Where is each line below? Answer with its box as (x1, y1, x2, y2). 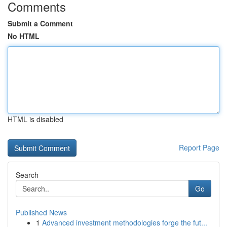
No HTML (8, 31, 40, 41)
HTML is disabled (8, 114, 63, 124)
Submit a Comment (8, 18, 73, 28)
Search (16, 170, 39, 180)
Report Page (179, 142, 219, 153)
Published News (16, 207, 67, 217)
